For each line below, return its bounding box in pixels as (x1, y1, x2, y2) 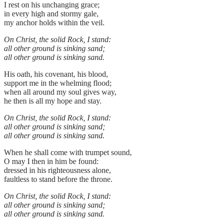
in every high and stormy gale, (4, 9, 99, 18)
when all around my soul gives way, (4, 88, 116, 97)
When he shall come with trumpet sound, (4, 148, 132, 157)
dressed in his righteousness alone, (4, 166, 111, 175)
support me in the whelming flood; (4, 79, 111, 88)
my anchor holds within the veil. (4, 18, 107, 27)
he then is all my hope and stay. (4, 97, 104, 106)
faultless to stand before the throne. (4, 175, 114, 184)
